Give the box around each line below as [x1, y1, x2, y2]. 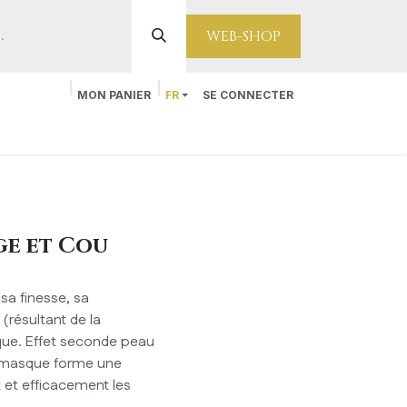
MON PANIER [76, 88, 151, 102]
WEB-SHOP [206, 26, 281, 46]
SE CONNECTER [203, 88, 293, 102]
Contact [8, 120, 63, 138]
